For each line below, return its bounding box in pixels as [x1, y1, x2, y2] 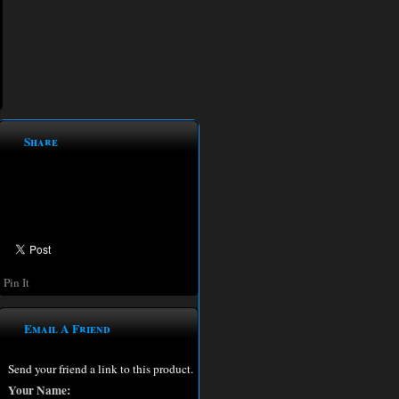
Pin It [4, 273, 29, 290]
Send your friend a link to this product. [8, 361, 193, 378]
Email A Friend [24, 320, 110, 338]
